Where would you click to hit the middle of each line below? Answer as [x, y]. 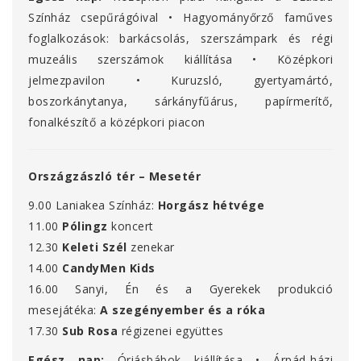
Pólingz [85, 226]
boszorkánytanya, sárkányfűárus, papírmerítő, [180, 102]
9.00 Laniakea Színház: [91, 205]
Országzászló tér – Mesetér [127, 176]
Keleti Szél [95, 247]
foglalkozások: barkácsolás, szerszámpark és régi [180, 39]
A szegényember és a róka [183, 310]
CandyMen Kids [109, 268]
